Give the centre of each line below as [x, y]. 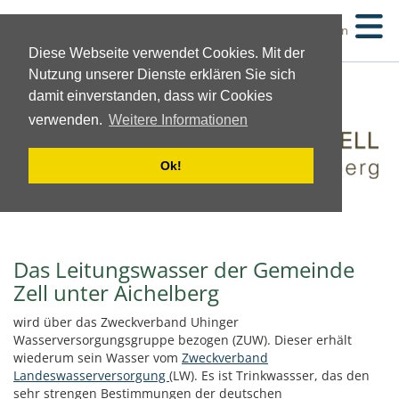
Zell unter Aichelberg [116, 292]
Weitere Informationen [179, 120]
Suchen [328, 30]
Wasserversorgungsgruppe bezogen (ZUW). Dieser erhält [183, 339]
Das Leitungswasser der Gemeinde [184, 269]
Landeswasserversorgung [91, 375]
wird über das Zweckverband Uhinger [126, 322]
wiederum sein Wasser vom [98, 357]
